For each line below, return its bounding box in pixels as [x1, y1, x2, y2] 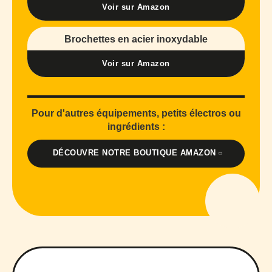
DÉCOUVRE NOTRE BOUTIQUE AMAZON [52, 148, 216, 158]
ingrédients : [107, 121, 165, 132]
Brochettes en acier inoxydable [64, 34, 208, 45]
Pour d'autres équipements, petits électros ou [31, 108, 241, 119]
